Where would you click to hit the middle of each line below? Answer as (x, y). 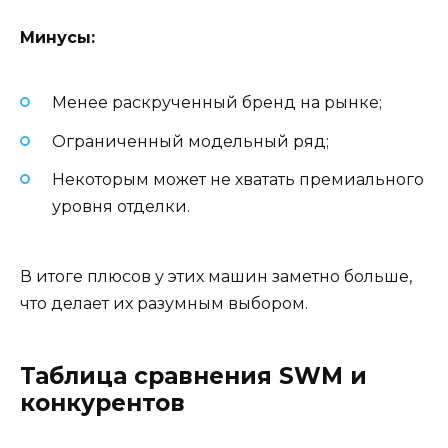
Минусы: (57, 38)
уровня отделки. (121, 206)
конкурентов (102, 402)
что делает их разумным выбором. (164, 303)
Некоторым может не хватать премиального (238, 179)
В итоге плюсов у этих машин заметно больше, (216, 276)
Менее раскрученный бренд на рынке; (217, 103)
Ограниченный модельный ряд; (190, 141)
